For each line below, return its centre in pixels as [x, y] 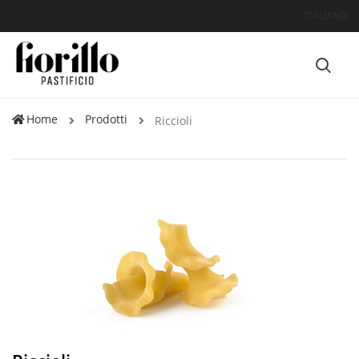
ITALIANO [326, 16]
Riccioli [173, 120]
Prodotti [106, 119]
